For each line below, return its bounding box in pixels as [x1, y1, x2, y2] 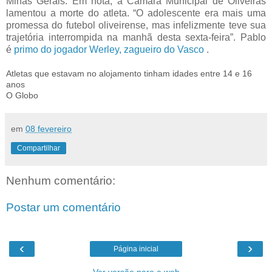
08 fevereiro [25, 124, 72, 134]
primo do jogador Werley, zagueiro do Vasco [14, 44, 204, 55]
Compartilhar [17, 144, 60, 153]
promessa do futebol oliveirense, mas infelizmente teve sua [6, 20, 266, 31]
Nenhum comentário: [6, 174, 115, 188]
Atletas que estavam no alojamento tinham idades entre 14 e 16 [6, 69, 252, 79]
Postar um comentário [6, 200, 121, 214]
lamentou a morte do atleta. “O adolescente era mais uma [6, 8, 266, 19]
